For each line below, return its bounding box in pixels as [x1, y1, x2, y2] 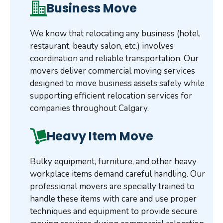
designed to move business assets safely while [30, 78, 205, 90]
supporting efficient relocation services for [30, 90, 192, 102]
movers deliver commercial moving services [30, 65, 195, 77]
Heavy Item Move [46, 127, 153, 144]
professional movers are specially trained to [30, 180, 195, 192]
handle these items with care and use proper [30, 193, 197, 205]
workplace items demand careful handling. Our [30, 168, 205, 180]
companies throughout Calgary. [30, 103, 149, 114]
